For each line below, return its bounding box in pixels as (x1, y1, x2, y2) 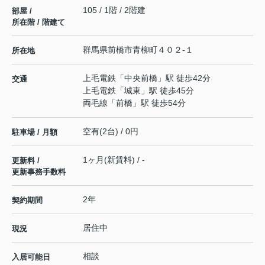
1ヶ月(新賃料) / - (83, 155, 145, 165)
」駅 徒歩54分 (132, 98, 186, 108)
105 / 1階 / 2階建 (83, 5, 146, 15)
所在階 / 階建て (12, 18, 65, 27)
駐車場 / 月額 (12, 128, 57, 137)
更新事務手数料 (12, 167, 66, 177)
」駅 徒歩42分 (157, 73, 211, 83)
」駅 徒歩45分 (141, 86, 194, 96)
